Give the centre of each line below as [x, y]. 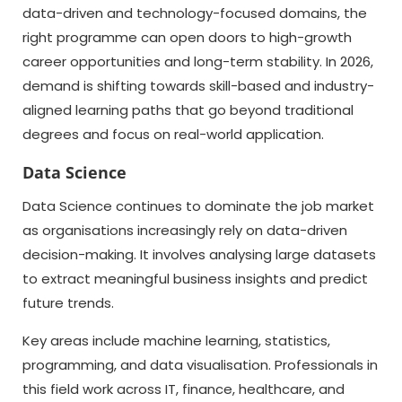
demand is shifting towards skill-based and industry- [198, 86]
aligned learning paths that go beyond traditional [188, 110]
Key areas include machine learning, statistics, [176, 341]
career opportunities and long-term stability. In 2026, [198, 61]
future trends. [68, 303]
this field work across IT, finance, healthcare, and [184, 389]
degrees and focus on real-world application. [173, 134]
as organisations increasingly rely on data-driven [185, 230]
